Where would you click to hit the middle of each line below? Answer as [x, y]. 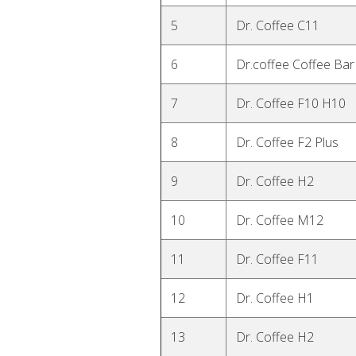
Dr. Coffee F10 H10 [291, 103]
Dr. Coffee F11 [277, 259]
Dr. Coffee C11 [278, 25]
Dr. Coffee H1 [275, 298]
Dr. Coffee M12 [280, 220]
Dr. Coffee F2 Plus [287, 142]
